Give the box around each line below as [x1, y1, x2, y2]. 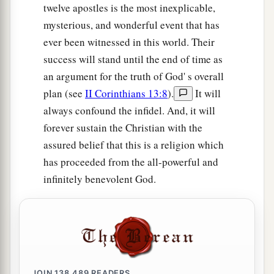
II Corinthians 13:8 [85, 86, 168, 101]
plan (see [43, 86, 85, 101]
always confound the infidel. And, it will [43, 103, 215, 118]
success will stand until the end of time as [43, 52, 223, 67]
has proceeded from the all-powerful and [43, 155, 218, 169]
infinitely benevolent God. [43, 172, 156, 187]
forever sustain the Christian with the [43, 120, 202, 135]
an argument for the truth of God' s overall [43, 69, 224, 84]
